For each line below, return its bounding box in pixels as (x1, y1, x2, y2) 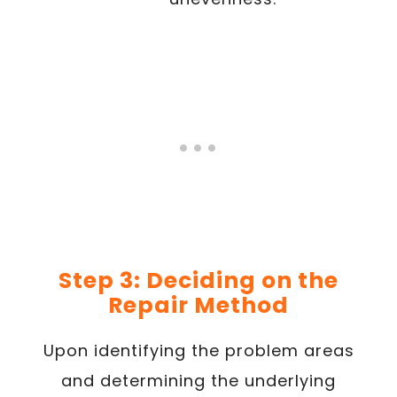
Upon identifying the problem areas (43, 339, 354, 362)
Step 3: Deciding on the (58, 265, 339, 296)
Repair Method (108, 290, 289, 321)
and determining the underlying (61, 370, 336, 392)
